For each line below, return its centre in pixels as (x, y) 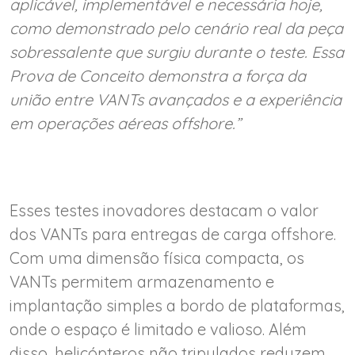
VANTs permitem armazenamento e (142, 281)
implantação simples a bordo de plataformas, (177, 305)
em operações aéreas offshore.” (125, 123)
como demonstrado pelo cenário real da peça (176, 28)
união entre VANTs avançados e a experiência (176, 99)
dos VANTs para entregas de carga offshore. (173, 234)
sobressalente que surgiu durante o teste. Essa (177, 52)
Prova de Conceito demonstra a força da (158, 75)
